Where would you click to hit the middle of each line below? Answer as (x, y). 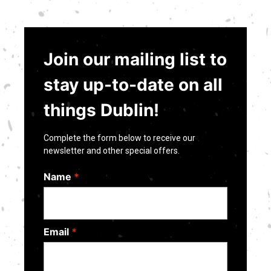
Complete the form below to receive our (119, 138)
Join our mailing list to (135, 60)
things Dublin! (101, 110)
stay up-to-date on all (133, 85)
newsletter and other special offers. (112, 151)
